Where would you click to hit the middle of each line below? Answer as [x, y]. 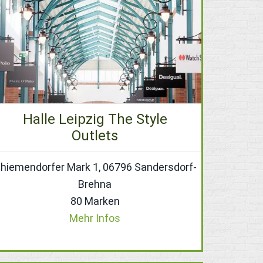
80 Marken [95, 201]
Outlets [95, 135]
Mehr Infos [95, 218]
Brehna [95, 184]
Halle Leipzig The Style [95, 119]
